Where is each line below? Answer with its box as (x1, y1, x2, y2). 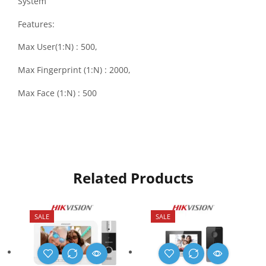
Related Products (72, 168, 194, 188)
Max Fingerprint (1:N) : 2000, (18, 64, 131, 76)
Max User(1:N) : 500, (18, 41, 97, 53)
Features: (18, 18, 55, 30)
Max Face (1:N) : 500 (18, 87, 97, 99)
